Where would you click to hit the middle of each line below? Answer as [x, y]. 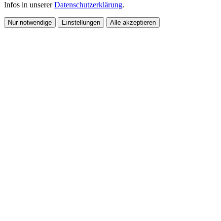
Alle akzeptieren [133, 22]
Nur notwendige [30, 22]
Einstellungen [81, 22]
